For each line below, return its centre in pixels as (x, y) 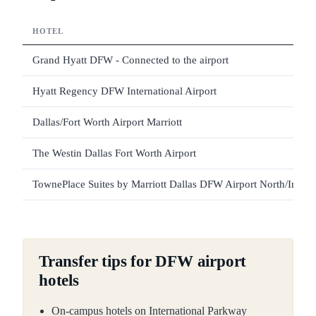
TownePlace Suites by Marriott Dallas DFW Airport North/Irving (174, 184)
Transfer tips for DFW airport (143, 262)
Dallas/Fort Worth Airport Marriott (107, 122)
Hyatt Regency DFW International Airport (124, 91)
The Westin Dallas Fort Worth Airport (114, 153)
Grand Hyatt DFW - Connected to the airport (130, 60)
